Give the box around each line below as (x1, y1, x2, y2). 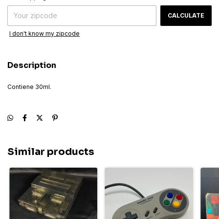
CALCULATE (168, 12, 204, 19)
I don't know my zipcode (9, 30, 80, 37)
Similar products (7, 146, 94, 158)
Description (7, 60, 56, 70)
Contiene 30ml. (7, 83, 51, 90)
